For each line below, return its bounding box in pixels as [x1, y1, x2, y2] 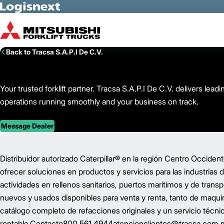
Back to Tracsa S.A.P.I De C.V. [6, 47, 103, 56]
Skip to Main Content [6, 6, 74, 15]
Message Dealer [1, 121, 53, 130]
